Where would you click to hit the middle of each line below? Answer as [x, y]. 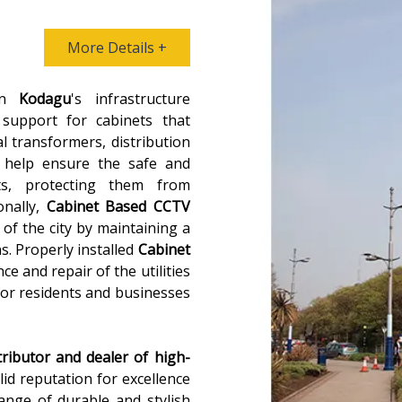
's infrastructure [131, 99]
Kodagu [45, 99]
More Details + [117, 48]
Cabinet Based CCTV [118, 206]
